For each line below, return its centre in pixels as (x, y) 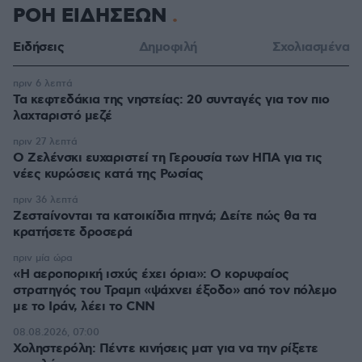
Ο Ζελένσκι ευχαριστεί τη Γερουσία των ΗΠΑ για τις (168, 158)
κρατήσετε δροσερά (73, 232)
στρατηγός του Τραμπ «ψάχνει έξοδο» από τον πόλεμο (175, 290)
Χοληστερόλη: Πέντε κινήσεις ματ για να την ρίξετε (166, 348)
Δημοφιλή (168, 47)
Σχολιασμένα (310, 47)
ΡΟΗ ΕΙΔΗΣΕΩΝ (93, 16)
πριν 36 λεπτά (46, 200)
